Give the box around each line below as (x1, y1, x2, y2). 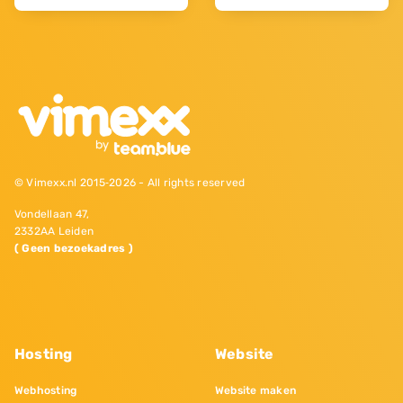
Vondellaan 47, (14, 207, 90, 220)
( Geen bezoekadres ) (14, 241, 133, 255)
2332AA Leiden (14, 224, 94, 237)
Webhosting (14, 383, 77, 397)
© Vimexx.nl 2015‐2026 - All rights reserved (14, 175, 246, 189)
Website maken (215, 383, 297, 397)
